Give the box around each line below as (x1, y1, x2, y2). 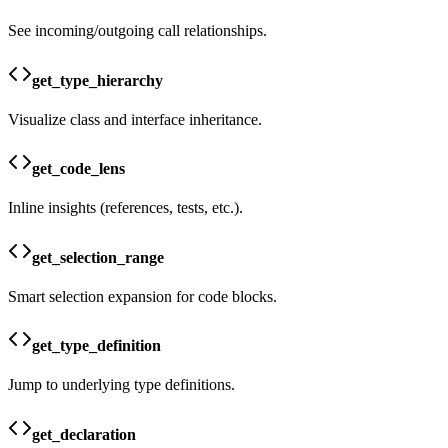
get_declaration (32, 425, 136, 443)
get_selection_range (32, 248, 164, 266)
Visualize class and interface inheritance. (8, 110, 262, 128)
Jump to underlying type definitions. (8, 376, 235, 394)
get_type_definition (32, 337, 161, 355)
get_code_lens (32, 160, 125, 178)
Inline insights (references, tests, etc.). (8, 199, 243, 217)
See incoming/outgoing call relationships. (8, 22, 267, 40)
